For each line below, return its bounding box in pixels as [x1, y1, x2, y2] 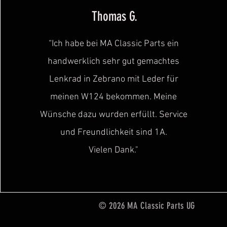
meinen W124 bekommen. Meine [50, 91, 177, 102]
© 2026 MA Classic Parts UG [99, 200, 196, 211]
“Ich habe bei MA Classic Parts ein [48, 38, 179, 49]
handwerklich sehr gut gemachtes [48, 56, 180, 67]
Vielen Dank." [89, 144, 139, 156]
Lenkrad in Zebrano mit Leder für [49, 73, 178, 85]
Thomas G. [91, 8, 137, 24]
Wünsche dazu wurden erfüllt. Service [40, 109, 187, 120]
